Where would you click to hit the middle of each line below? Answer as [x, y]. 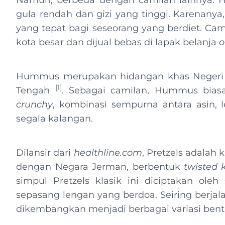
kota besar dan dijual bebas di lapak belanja [118, 42]
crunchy [35, 104]
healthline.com [108, 153]
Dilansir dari [45, 153]
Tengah [36, 90]
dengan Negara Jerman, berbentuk [100, 167]
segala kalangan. [57, 119]
